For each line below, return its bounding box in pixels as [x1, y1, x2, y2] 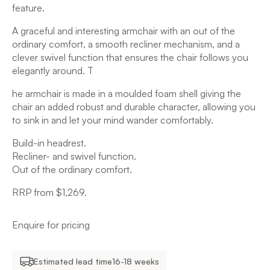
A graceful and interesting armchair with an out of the [12, 25, 235, 37]
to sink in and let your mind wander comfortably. [12, 114, 213, 126]
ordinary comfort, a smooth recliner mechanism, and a [12, 38, 240, 50]
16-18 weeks [112, 256, 159, 266]
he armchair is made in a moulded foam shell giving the [12, 87, 241, 99]
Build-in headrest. [12, 137, 86, 149]
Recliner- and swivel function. [12, 150, 136, 162]
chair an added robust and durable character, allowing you [12, 101, 256, 113]
